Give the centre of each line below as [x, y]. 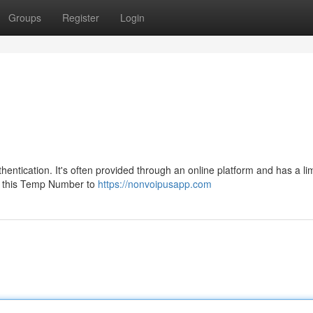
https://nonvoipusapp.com [155, 184]
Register [81, 17]
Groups [25, 17]
